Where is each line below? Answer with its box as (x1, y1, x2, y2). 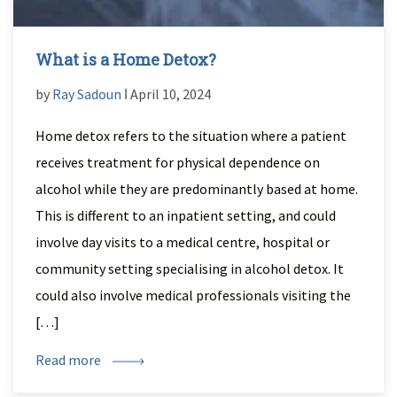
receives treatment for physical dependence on (35, 153, 320, 171)
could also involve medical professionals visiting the (35, 286, 351, 304)
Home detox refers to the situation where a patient (35, 127, 346, 144)
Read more (35, 351, 104, 369)
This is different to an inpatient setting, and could (35, 206, 336, 224)
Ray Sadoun (52, 85, 121, 103)
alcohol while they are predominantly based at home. (35, 180, 358, 198)
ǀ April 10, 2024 (121, 85, 211, 103)
